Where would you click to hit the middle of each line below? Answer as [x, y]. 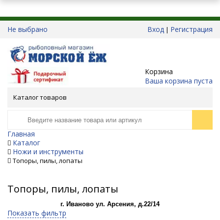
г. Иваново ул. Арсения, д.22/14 [110, 204]
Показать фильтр [37, 213]
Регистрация [192, 29]
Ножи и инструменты [48, 152]
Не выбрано [27, 29]
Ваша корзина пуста [179, 81]
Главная [21, 134]
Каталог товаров [40, 97]
